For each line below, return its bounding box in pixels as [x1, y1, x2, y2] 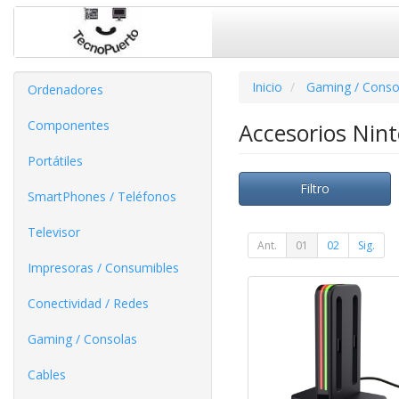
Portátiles [28, 151, 83, 169]
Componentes [28, 116, 110, 134]
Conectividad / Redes [28, 294, 149, 312]
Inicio [251, 77, 282, 95]
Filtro [299, 179, 330, 197]
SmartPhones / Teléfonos [28, 187, 176, 205]
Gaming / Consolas [28, 330, 137, 347]
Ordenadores [28, 80, 103, 98]
